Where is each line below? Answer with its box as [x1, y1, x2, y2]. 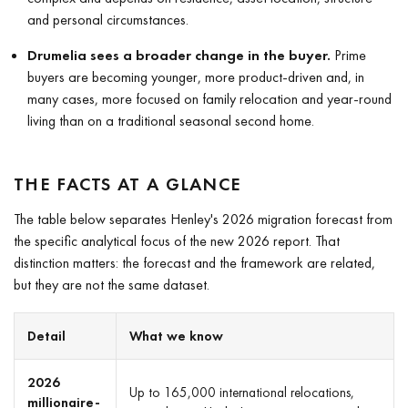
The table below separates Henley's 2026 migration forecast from [14, 209, 393, 229]
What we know [129, 326, 223, 345]
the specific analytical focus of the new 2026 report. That [14, 230, 340, 250]
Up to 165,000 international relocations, [129, 382, 354, 402]
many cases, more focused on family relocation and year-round [27, 88, 392, 108]
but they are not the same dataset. [14, 274, 209, 294]
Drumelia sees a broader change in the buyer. [27, 45, 331, 65]
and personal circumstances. [27, 9, 189, 29]
